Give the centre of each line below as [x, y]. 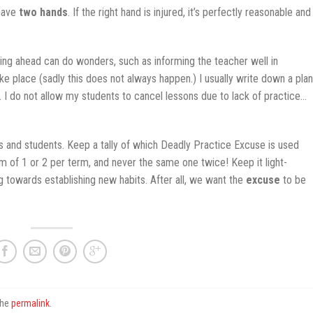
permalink [30, 303]
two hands [43, 12]
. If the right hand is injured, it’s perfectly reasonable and [189, 12]
